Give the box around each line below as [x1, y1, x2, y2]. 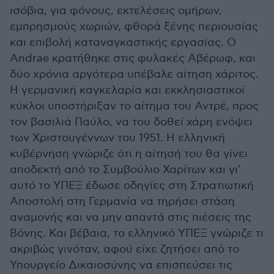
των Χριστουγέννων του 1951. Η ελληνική [10, 131, 225, 145]
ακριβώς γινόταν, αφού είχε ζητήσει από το [10, 243, 239, 256]
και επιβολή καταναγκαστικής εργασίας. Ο [10, 36, 236, 50]
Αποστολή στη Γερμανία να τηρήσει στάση [10, 195, 235, 209]
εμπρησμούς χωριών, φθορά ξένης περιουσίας [10, 20, 258, 34]
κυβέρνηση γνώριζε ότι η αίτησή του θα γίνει [10, 147, 248, 161]
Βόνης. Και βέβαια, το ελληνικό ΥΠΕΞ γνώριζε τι [10, 227, 264, 240]
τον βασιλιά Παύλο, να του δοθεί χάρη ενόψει [10, 116, 253, 129]
